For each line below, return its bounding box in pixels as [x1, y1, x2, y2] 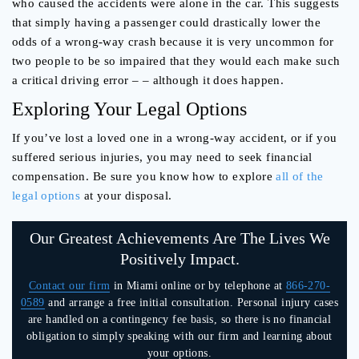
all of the [276, 170, 324, 184]
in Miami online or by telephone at [110, 280, 286, 292]
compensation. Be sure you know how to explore [12, 170, 276, 184]
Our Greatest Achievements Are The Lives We [29, 229, 330, 248]
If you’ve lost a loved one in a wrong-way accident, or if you [12, 131, 337, 145]
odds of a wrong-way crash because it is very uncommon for [12, 35, 334, 49]
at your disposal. [80, 189, 172, 203]
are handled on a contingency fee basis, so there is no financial [27, 313, 332, 326]
